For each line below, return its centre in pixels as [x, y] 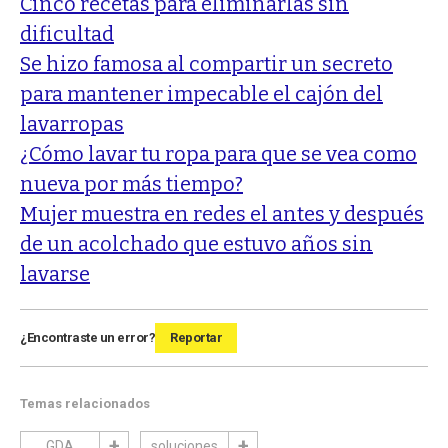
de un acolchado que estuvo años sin [196, 244]
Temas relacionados [85, 404]
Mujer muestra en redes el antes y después [222, 214]
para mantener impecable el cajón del [201, 94]
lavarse [55, 274]
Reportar [196, 338]
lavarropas [72, 124]
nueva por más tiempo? [131, 184]
